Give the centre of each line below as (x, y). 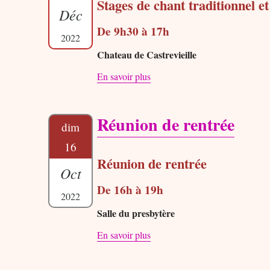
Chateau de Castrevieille (147, 55)
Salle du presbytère (136, 213)
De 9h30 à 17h (133, 32)
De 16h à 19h (130, 190)
